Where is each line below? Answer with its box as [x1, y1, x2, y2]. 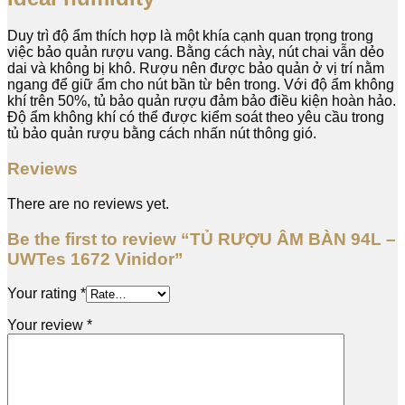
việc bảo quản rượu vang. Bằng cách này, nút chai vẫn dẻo [7, 44, 384, 61]
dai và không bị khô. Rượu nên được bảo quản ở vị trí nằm [7, 61, 384, 77]
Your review [7, 317, 87, 334]
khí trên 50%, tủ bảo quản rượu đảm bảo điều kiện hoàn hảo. [7, 93, 396, 109]
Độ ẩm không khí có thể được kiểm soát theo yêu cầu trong [7, 109, 384, 126]
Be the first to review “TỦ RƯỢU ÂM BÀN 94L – [7, 229, 396, 249]
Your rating [7, 286, 80, 302]
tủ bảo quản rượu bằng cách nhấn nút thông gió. [7, 126, 316, 142]
